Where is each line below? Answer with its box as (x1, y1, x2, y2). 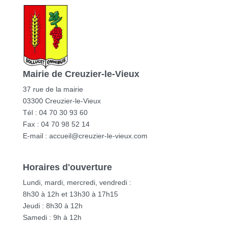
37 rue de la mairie (22, 85, 83, 94)
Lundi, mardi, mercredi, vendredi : (22, 178, 131, 187)
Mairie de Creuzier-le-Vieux (22, 69, 139, 80)
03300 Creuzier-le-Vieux (22, 97, 101, 105)
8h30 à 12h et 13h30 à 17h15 (22, 190, 118, 199)
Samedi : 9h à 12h (22, 213, 82, 222)
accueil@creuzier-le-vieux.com (49, 132, 147, 140)
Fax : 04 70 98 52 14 (22, 120, 90, 129)
